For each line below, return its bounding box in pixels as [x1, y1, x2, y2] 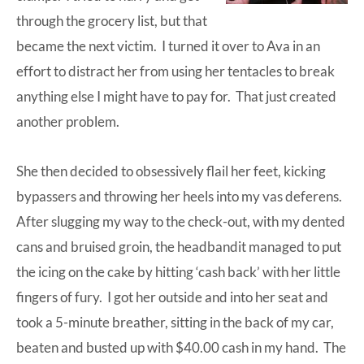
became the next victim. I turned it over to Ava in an [16, 37, 320, 54]
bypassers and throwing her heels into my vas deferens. [16, 187, 344, 205]
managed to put [246, 237, 341, 255]
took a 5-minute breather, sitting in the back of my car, [16, 313, 334, 331]
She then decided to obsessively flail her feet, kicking [16, 162, 326, 180]
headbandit [177, 237, 246, 255]
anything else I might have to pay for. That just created [16, 87, 336, 105]
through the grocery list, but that [16, 11, 207, 29]
